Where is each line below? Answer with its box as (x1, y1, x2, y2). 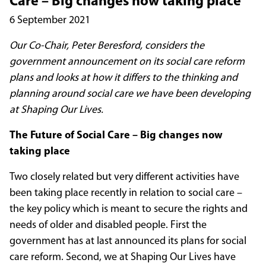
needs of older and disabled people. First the (9, 220, 207, 232)
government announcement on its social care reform (9, 56, 245, 68)
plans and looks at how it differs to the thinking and (9, 72, 237, 84)
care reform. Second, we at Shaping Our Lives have (9, 252, 236, 264)
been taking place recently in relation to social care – (9, 188, 242, 199)
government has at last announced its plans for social (9, 236, 246, 248)
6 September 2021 (9, 15, 90, 27)
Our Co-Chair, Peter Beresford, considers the (9, 40, 204, 52)
